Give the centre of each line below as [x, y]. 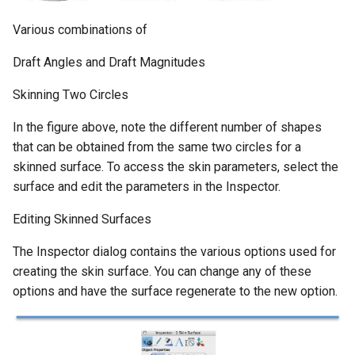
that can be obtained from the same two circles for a [157, 147]
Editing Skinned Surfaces [82, 219]
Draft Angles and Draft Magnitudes [109, 63]
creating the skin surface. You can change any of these [162, 272]
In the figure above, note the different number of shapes [167, 128]
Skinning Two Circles [71, 95]
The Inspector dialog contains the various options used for [174, 252]
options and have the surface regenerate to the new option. [175, 292]
